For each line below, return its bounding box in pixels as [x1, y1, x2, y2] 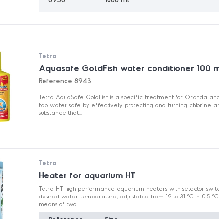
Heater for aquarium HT [39, 169, 136, 180]
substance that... [39, 109, 82, 116]
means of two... [39, 200, 80, 207]
